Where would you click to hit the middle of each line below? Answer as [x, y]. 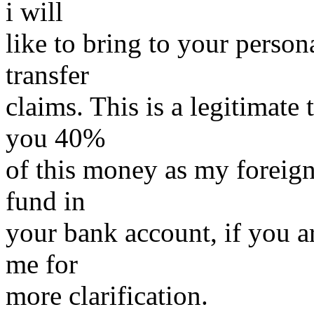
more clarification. [107, 296]
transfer [47, 75]
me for [42, 264]
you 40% [55, 138]
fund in [46, 201]
